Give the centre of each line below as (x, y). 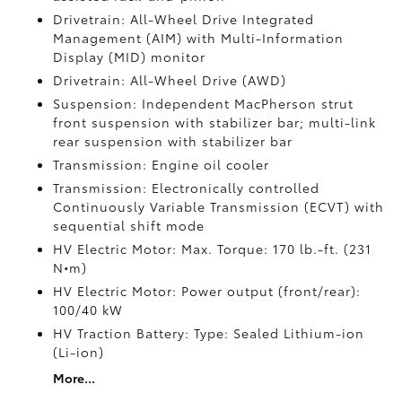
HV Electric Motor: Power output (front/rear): (207, 291)
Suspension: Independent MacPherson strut (204, 103)
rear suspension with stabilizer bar (173, 141)
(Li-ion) (79, 352)
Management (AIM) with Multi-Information (199, 38)
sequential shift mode (129, 225)
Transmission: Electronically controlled (187, 188)
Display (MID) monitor (130, 57)
